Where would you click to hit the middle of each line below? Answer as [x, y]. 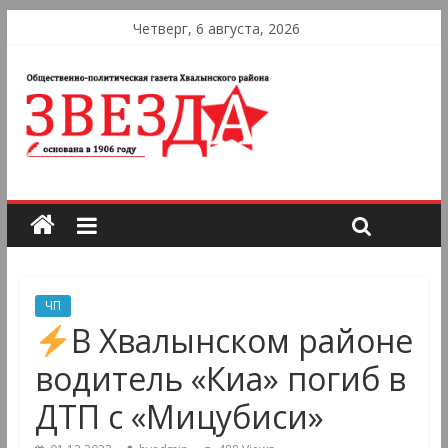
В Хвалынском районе [242, 341]
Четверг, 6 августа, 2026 [216, 28]
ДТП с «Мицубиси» [179, 417]
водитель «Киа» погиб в [220, 379]
